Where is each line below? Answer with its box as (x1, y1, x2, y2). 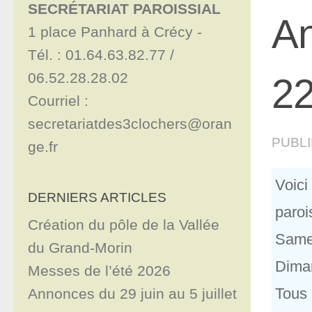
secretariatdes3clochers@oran (28, 116, 232, 132)
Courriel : (28, 93, 88, 109)
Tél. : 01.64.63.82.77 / (28, 47, 174, 63)
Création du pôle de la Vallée (28, 217, 219, 233)
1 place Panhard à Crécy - (28, 24, 206, 40)
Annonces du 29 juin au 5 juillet (28, 286, 237, 302)
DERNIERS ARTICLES (28, 189, 166, 205)
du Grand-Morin (28, 240, 132, 256)
